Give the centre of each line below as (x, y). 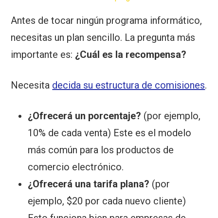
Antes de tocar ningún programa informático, (107, 21)
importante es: (43, 55)
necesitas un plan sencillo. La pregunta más (103, 38)
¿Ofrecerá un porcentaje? (85, 116)
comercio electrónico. (76, 167)
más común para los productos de (101, 150)
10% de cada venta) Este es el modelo (110, 133)
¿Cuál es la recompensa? (131, 55)
